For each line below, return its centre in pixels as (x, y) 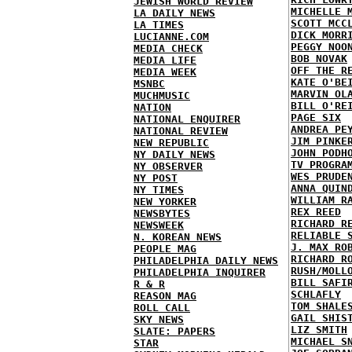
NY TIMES (159, 189)
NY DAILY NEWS (174, 154)
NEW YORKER (165, 201)
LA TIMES (159, 24)
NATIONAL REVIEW (181, 130)
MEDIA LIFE (165, 60)
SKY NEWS (159, 319)
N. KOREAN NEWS (178, 236)
